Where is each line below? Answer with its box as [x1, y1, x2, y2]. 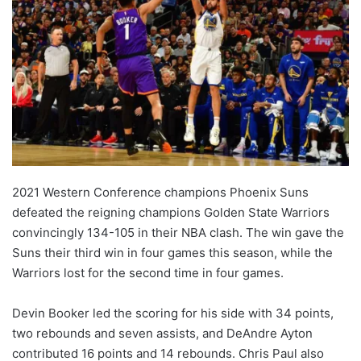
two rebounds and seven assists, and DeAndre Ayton [12, 326, 313, 342]
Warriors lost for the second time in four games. [12, 265, 284, 281]
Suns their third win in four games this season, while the [12, 245, 333, 261]
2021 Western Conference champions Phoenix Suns [12, 185, 309, 201]
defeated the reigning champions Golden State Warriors [12, 205, 330, 221]
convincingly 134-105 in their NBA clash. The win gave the [12, 225, 344, 241]
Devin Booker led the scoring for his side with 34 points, [12, 305, 334, 322]
